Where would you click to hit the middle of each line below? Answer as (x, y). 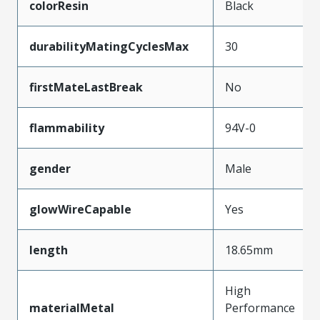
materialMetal (72, 307)
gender (50, 168)
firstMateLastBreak (86, 87)
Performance (260, 307)
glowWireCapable (80, 209)
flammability (67, 127)
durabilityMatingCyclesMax (109, 46)
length (49, 250)
